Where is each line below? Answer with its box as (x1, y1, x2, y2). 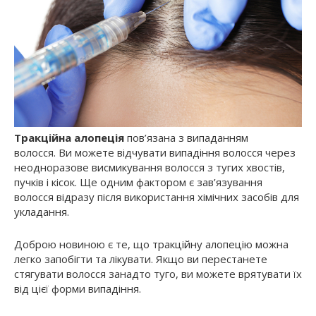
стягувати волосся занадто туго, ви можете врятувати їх (14, 267, 302, 281)
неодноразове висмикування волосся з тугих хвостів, (14, 160, 285, 175)
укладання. (14, 205, 69, 219)
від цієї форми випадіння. (14, 281, 141, 296)
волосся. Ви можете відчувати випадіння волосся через (14, 145, 296, 160)
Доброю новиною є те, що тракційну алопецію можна (14, 237, 288, 252)
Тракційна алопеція (14, 130, 124, 145)
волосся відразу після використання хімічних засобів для (14, 190, 299, 205)
